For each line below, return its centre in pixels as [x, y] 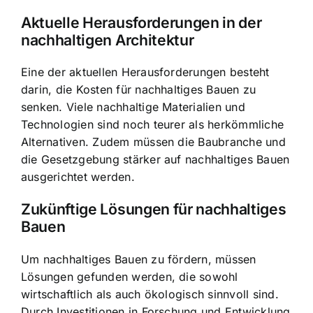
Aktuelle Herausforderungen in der [141, 22]
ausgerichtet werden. [78, 177]
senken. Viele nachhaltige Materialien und [133, 107]
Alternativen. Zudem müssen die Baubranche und [153, 142]
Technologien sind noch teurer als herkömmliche [153, 125]
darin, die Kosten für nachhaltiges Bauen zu [139, 90]
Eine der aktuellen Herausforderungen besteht [145, 72]
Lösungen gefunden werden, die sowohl [130, 276]
